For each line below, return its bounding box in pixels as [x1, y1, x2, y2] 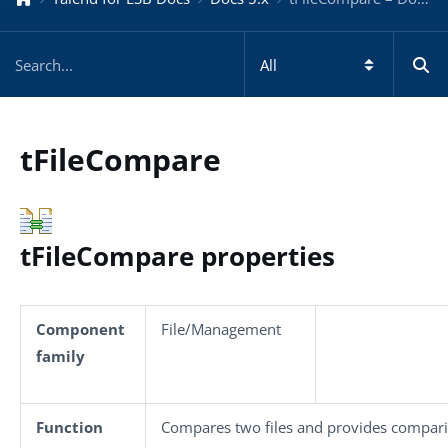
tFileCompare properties [20, 238, 335, 273]
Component [36, 318, 125, 339]
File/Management [161, 318, 281, 339]
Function [36, 416, 103, 437]
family [36, 345, 85, 366]
